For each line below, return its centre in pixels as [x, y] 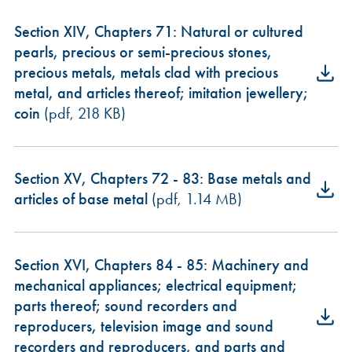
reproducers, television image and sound [143, 326]
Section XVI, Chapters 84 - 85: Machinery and [161, 265]
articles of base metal [81, 200]
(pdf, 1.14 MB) [194, 200]
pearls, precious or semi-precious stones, [143, 52]
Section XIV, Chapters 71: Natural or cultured [158, 31]
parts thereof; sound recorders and [125, 306]
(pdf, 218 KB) [82, 113]
